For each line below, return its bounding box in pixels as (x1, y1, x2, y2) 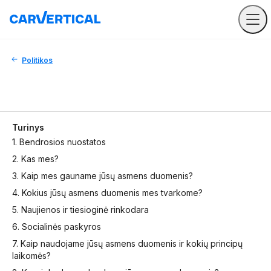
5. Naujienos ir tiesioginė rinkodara (12, 204, 149, 215)
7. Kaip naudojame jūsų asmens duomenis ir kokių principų (12, 238, 243, 249)
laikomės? (12, 250, 51, 261)
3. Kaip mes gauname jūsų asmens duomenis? (12, 171, 193, 181)
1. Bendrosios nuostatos (12, 137, 106, 147)
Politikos (22, 56, 53, 65)
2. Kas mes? (12, 154, 59, 164)
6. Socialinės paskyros (12, 221, 101, 232)
